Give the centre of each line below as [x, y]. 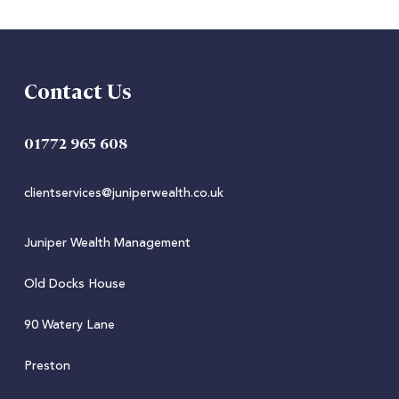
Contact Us [77, 93]
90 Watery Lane [69, 325]
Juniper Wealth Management [107, 243]
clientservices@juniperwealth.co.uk [123, 193]
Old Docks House [74, 284]
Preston [47, 366]
